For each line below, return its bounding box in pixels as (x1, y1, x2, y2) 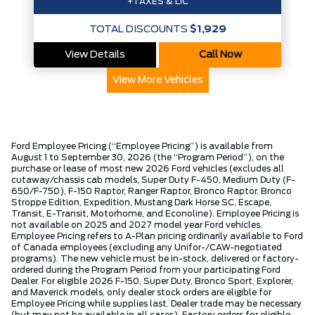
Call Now (198, 49, 242, 60)
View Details (65, 49, 125, 60)
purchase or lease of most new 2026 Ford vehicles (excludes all (11, 164, 284, 173)
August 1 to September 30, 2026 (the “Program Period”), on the (11, 153, 284, 162)
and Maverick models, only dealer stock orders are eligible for (11, 288, 271, 297)
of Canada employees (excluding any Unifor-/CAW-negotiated (11, 243, 282, 252)
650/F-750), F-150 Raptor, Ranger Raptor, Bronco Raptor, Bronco (11, 186, 292, 195)
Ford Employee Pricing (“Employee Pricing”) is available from (11, 141, 273, 150)
